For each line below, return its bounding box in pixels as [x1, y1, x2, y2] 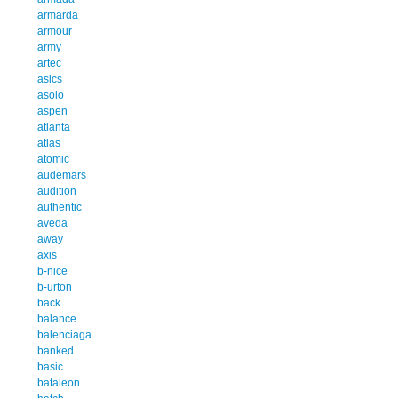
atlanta [37, 120, 70, 133]
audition [37, 184, 76, 197]
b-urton [37, 280, 72, 293]
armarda [37, 8, 78, 21]
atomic [37, 152, 69, 165]
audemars [37, 168, 86, 181]
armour [37, 24, 72, 37]
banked [37, 344, 74, 357]
